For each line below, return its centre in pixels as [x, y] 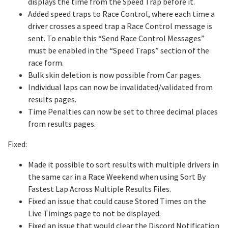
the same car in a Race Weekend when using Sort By [117, 177]
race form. [46, 63]
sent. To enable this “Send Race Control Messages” [116, 38]
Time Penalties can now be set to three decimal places [123, 111]
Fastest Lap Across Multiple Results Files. [99, 189]
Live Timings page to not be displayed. [94, 213]
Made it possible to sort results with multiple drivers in [123, 164]
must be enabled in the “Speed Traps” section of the [119, 50]
